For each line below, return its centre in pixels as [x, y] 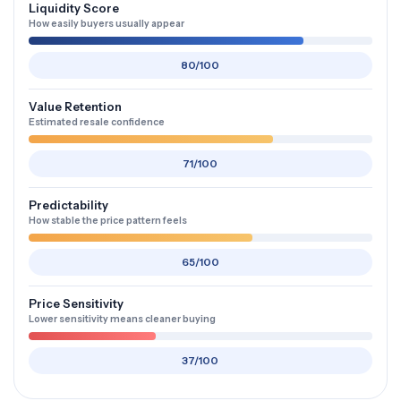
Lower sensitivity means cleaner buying [122, 319]
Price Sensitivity [76, 303]
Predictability [68, 205]
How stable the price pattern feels [108, 221]
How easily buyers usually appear [107, 24]
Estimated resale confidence [97, 122]
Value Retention [75, 107]
